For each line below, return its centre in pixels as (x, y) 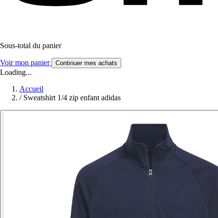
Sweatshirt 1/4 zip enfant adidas (72, 97)
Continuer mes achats (86, 63)
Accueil (31, 89)
